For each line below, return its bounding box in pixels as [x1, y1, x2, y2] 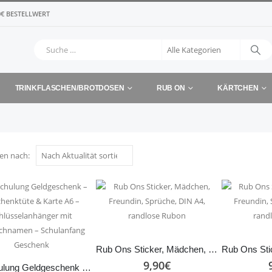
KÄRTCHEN [217, 84, 259, 92]
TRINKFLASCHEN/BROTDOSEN [15, 84, 124, 92]
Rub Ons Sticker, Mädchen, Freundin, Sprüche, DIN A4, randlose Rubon [208, 245, 218, 254]
